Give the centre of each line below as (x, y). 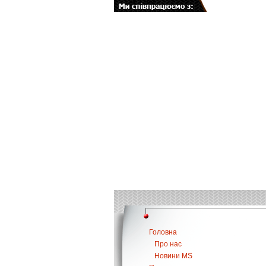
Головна (163, 232)
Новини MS (173, 256)
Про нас (168, 244)
